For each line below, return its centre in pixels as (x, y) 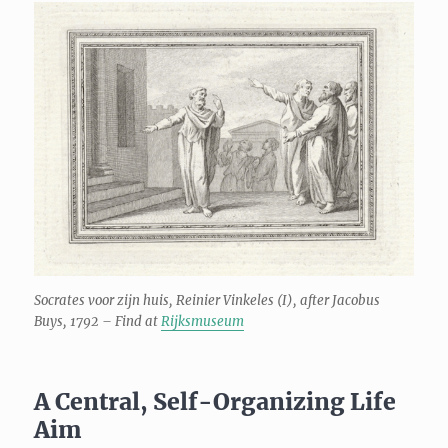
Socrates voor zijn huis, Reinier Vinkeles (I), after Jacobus (207, 300)
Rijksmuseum (203, 321)
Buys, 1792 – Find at (98, 321)
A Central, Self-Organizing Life (215, 401)
